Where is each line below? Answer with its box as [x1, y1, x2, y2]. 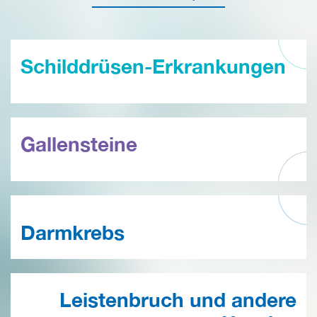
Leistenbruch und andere [59, 287, 296, 311]
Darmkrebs [21, 220, 125, 244]
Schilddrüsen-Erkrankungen [21, 54, 286, 78]
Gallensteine [21, 132, 137, 156]
